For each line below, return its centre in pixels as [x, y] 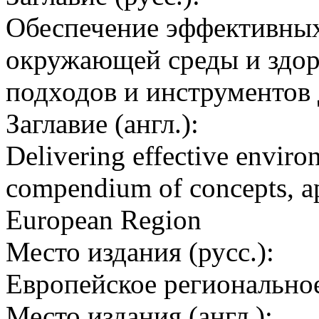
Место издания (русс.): [140, 252]
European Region [104, 220]
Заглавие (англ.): [102, 124]
